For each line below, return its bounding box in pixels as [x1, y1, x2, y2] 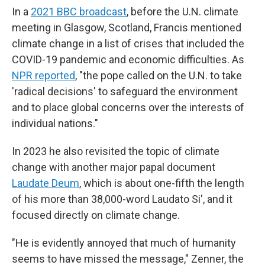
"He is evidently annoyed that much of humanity [12, 237, 236, 249]
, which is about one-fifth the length [79, 177, 244, 189]
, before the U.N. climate [127, 5, 238, 18]
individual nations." [12, 117, 98, 130]
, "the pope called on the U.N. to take [75, 69, 242, 82]
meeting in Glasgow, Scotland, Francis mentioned [12, 21, 241, 34]
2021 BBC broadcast [31, 5, 127, 18]
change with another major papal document [12, 161, 215, 173]
